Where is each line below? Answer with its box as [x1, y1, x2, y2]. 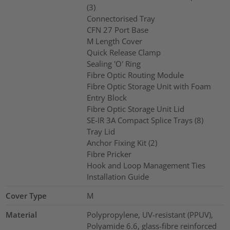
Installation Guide [86, 171, 149, 182]
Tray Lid [86, 126, 115, 137]
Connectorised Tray [86, 13, 155, 24]
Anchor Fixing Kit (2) [86, 137, 157, 148]
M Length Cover [86, 35, 142, 46]
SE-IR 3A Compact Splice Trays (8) [86, 114, 203, 125]
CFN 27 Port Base [86, 24, 148, 35]
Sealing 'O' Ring [86, 58, 141, 69]
